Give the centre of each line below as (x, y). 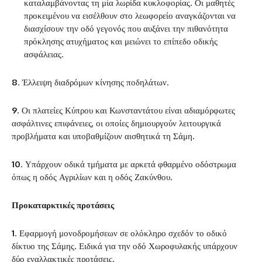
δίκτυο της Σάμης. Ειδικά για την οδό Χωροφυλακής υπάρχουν (125, 246)
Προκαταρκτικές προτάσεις (63, 205)
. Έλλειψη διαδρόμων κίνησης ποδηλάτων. (93, 82)
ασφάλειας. (44, 54)
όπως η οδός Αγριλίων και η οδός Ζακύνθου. (92, 177)
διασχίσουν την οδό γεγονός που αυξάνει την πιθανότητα (126, 29)
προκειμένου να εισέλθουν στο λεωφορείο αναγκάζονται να (130, 16)
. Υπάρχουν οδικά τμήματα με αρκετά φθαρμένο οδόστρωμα (128, 164)
